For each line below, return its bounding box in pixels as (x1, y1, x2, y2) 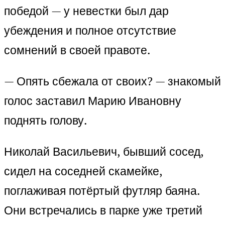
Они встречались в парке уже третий (4, 202, 202, 218)
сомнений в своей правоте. (4, 42, 150, 58)
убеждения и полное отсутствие (4, 23, 176, 39)
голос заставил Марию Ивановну (4, 93, 181, 109)
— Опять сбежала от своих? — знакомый (4, 73, 221, 89)
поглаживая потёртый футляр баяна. (4, 183, 199, 199)
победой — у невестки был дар (4, 3, 169, 19)
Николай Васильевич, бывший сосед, (4, 144, 203, 160)
